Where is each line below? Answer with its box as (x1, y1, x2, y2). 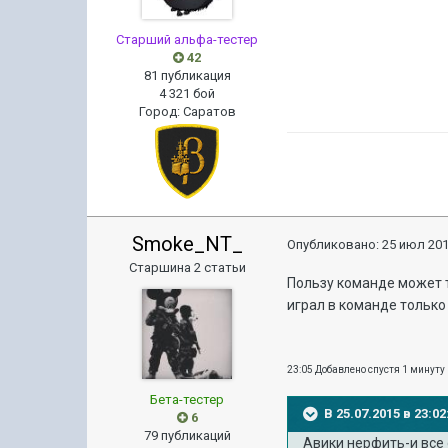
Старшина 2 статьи (128, 260, 246, 275)
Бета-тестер (150, 392, 225, 407)
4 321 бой (159, 86, 216, 101)
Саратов (182, 104, 236, 119)
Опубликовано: (287, 237, 383, 252)
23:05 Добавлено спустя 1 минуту (287, 364, 446, 375)
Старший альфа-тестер (116, 32, 259, 47)
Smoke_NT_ (131, 232, 243, 256)
